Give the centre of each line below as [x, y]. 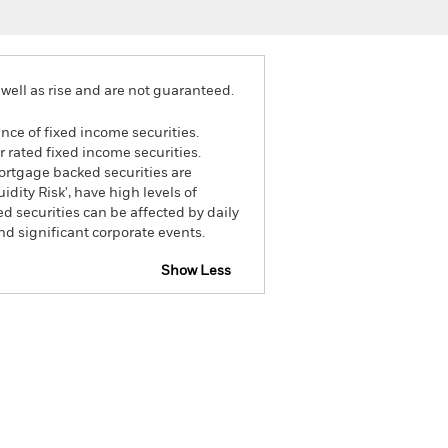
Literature [185, 385]
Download [224, 326]
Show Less [196, 271]
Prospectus [115, 326]
